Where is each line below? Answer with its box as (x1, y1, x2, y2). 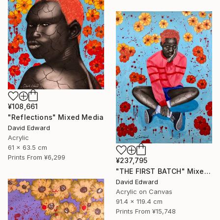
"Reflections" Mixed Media (8, 113, 104, 122)
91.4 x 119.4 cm (116, 197, 163, 206)
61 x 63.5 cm (8, 143, 47, 152)
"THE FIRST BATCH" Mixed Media (204, 167, 211, 176)
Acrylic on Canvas (116, 188, 172, 196)
